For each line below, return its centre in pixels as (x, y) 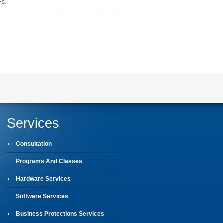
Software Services (42, 196)
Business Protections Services (60, 214)
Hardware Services (43, 179)
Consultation (34, 144)
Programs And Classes (49, 161)
